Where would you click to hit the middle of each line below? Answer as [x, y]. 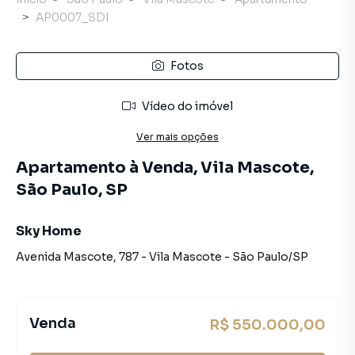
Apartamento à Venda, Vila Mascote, [165, 168]
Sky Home [49, 231]
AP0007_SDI [73, 17]
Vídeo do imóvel [187, 106]
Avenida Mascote [65, 257]
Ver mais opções [177, 137]
